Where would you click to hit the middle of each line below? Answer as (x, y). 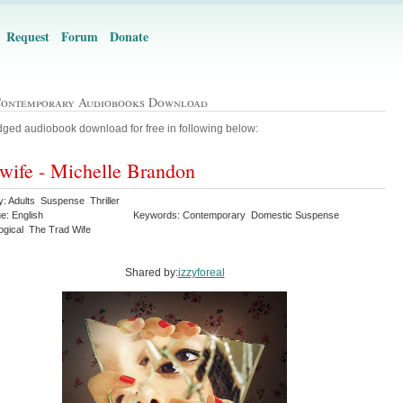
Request (28, 36)
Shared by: (151, 273)
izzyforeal (201, 273)
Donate (129, 36)
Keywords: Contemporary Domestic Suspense (237, 215)
